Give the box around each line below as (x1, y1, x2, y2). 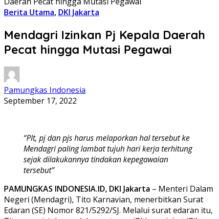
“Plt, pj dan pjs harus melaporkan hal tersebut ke (23, 132, 190, 143)
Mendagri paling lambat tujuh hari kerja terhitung (23, 143, 192, 154)
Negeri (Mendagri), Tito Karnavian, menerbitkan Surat (4, 194, 203, 205)
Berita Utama (4, 7, 54, 18)
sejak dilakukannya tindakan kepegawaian (23, 153, 168, 165)
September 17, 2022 (4, 95, 77, 106)
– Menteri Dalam (150, 183, 213, 194)
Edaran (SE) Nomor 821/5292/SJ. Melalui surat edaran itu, (4, 204, 213, 216)
